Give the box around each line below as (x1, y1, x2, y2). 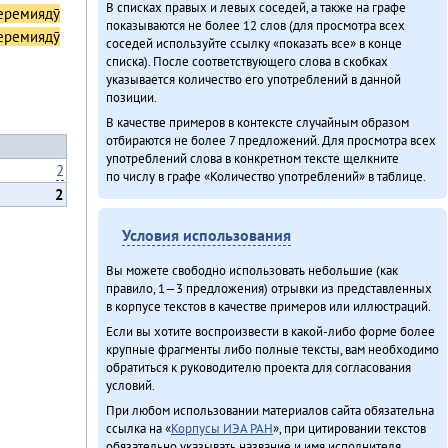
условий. (105, 376, 155, 394)
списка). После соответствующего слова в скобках (105, 51, 388, 70)
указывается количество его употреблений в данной (105, 69, 401, 88)
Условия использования (122, 225, 292, 246)
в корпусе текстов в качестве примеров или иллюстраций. (105, 297, 431, 316)
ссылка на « (105, 418, 171, 437)
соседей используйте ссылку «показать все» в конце (105, 33, 402, 52)
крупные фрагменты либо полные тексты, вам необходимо (105, 340, 439, 358)
